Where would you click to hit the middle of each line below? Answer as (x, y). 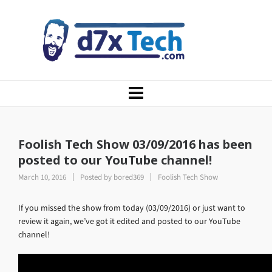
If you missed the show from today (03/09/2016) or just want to (132, 208)
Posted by (96, 177)
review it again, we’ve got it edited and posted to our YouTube (129, 221)
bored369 (129, 177)
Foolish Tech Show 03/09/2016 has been (135, 144)
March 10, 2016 (43, 177)
